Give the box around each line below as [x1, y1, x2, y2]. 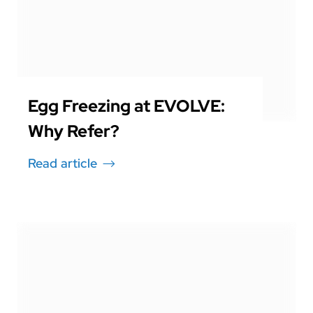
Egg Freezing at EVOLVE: [28, 95, 225, 117]
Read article [28, 155, 97, 172]
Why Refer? [28, 120, 119, 143]
